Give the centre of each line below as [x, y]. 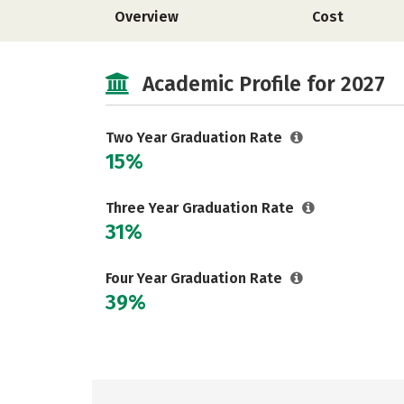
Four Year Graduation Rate [196, 278]
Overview [147, 17]
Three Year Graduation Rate [202, 208]
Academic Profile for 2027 [264, 84]
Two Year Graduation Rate [196, 138]
